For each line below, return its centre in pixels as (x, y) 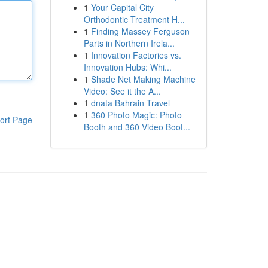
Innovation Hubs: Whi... (127, 67)
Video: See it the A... (122, 91)
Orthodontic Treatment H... (134, 19)
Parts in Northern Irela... (129, 43)
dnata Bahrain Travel (130, 103)
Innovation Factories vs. (136, 55)
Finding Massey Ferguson (140, 31)
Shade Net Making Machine (143, 79)
